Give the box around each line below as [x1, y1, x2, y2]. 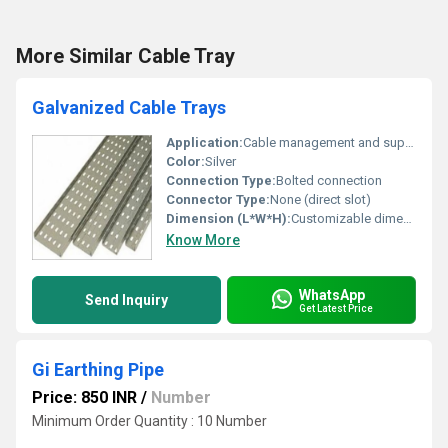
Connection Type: [166, 173, 276, 188]
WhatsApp [299, 286, 365, 303]
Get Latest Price [299, 302, 373, 314]
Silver [205, 154, 236, 169]
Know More [166, 232, 240, 248]
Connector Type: [166, 192, 270, 207]
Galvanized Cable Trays [32, 97, 226, 118]
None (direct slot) [270, 192, 371, 207]
